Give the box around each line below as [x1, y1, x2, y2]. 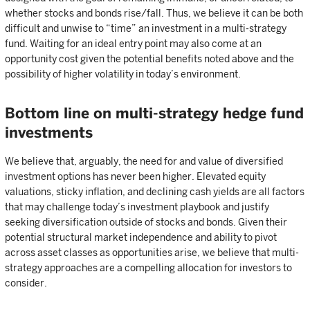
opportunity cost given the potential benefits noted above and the [5, 53, 294, 65]
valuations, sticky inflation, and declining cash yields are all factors [5, 186, 304, 198]
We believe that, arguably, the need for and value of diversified [5, 156, 283, 167]
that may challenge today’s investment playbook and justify [5, 201, 269, 213]
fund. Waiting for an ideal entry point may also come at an [5, 38, 262, 50]
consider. [5, 277, 47, 289]
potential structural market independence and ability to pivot [5, 232, 277, 244]
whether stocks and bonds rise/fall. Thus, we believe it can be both [5, 8, 303, 19]
